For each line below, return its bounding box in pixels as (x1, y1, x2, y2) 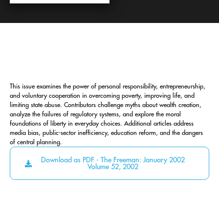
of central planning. (10, 138, 62, 145)
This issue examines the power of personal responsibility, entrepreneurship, (10, 83, 205, 89)
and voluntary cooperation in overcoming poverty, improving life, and (10, 92, 195, 99)
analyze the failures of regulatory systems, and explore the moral (10, 110, 181, 117)
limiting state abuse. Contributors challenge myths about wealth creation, (10, 101, 201, 108)
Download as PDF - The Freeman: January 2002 (41, 156, 185, 164)
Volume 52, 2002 (88, 163, 139, 171)
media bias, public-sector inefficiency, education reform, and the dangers (10, 129, 203, 136)
